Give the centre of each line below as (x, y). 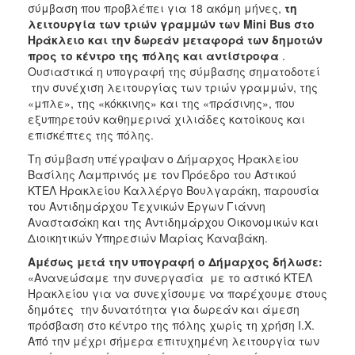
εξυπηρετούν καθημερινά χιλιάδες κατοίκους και (166, 119)
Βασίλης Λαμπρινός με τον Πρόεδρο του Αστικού (162, 175)
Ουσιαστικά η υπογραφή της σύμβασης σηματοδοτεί (174, 72)
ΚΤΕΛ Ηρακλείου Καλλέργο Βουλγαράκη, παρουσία (174, 191)
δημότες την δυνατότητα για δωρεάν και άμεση (164, 309)
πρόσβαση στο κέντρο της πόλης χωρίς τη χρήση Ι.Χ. (171, 325)
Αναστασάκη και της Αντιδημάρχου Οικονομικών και (173, 222)
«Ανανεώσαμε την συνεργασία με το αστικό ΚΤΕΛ (170, 278)
